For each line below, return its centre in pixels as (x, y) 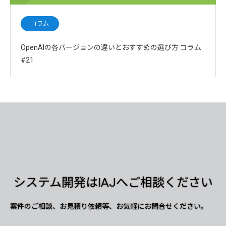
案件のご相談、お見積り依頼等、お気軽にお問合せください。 (109, 207)
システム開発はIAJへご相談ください (113, 183)
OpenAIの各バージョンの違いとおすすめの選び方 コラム (111, 47)
